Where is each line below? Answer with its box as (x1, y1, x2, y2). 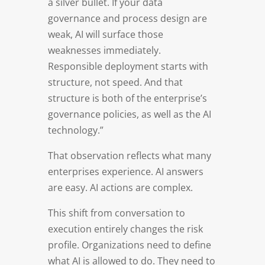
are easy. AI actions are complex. (47, 180, 193, 194)
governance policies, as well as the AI (47, 107, 211, 121)
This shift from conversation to (47, 206, 185, 219)
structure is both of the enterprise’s (47, 91, 207, 105)
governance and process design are (47, 11, 207, 25)
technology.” (47, 123, 104, 137)
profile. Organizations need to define (47, 238, 211, 251)
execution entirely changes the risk (47, 222, 203, 235)
